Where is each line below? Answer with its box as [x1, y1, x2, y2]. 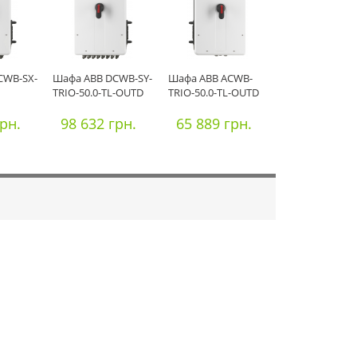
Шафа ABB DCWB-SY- [53, 71, 152, 85]
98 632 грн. [61, 114, 136, 133]
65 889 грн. [176, 114, 252, 133]
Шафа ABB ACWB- [168, 71, 253, 85]
